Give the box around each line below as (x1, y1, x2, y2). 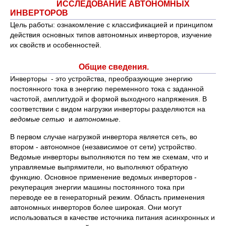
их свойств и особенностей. (10, 41, 101, 49)
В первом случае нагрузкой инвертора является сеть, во (10, 133, 197, 141)
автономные (75, 115, 119, 123)
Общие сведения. (10, 63, 149, 71)
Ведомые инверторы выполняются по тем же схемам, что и (10, 153, 208, 161)
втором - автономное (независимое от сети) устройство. (10, 143, 197, 151)
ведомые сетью (10, 115, 65, 123)
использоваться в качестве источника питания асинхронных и (10, 213, 215, 221)
